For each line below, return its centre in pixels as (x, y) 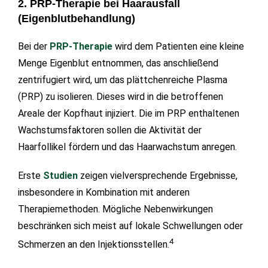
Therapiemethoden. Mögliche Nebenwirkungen (115, 209)
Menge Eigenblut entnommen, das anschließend (118, 63)
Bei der (34, 46)
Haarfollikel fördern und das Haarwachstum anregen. (127, 147)
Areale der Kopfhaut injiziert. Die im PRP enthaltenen (129, 113)
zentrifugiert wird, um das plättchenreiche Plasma (123, 80)
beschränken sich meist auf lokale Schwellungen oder (130, 226)
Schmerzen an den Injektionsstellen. (94, 245)
